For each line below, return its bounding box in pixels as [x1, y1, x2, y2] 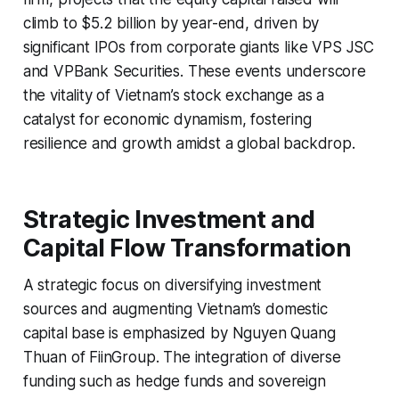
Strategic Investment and [22, 204, 315, 234]
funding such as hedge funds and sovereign [22, 371, 326, 390]
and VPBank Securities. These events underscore [22, 61, 366, 80]
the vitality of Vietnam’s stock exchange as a [22, 85, 325, 104]
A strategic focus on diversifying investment [22, 275, 322, 294]
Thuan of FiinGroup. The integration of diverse [22, 347, 341, 366]
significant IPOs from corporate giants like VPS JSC [22, 37, 375, 56]
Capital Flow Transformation [22, 232, 352, 263]
